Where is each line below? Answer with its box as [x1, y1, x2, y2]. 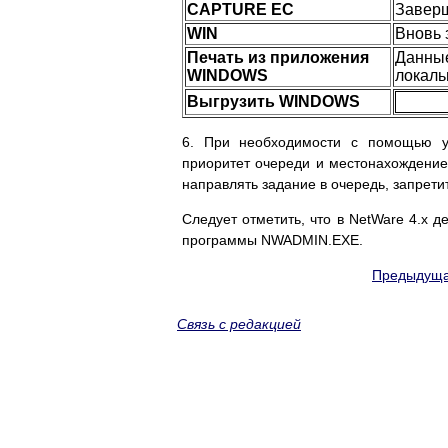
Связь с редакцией [177, 316, 301, 333]
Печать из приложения [187, 49, 369, 67]
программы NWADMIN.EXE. [182, 232, 363, 249]
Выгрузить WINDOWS [187, 93, 360, 111]
